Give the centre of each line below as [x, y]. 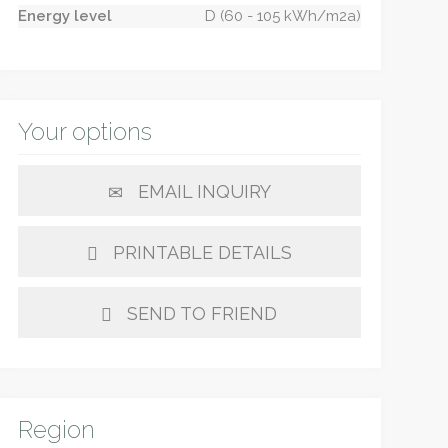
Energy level [64, 16]
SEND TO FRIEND [202, 313]
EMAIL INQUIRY [204, 191]
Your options [84, 131]
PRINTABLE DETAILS [202, 252]
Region [56, 429]
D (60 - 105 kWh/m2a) [282, 16]
